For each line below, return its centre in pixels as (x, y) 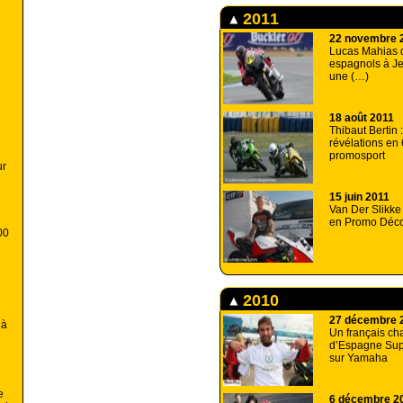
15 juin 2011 (359, 197)
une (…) (349, 76)
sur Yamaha (358, 358)
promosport (357, 156)
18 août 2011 (362, 118)
